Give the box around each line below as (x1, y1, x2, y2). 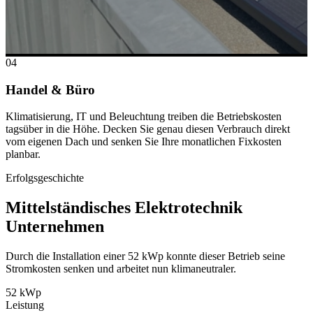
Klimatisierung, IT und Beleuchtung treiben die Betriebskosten (6, 110, 282, 123)
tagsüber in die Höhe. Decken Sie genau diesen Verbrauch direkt (6, 123, 290, 136)
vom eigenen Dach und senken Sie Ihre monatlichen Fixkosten (6, 136, 282, 148)
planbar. (6, 148, 41, 161)
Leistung (6, 299, 44, 312)
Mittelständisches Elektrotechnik (6, 198, 242, 217)
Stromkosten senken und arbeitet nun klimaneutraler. (6, 263, 236, 275)
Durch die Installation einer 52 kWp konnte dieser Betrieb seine (6, 250, 285, 263)
